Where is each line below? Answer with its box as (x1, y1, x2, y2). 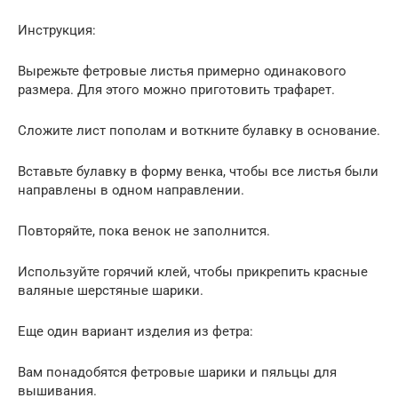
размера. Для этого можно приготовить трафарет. (18, 81, 335, 98)
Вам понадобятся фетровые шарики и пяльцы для (18, 363, 337, 380)
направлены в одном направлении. (18, 181, 244, 198)
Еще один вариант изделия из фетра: (18, 322, 253, 339)
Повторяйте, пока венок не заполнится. (18, 222, 270, 239)
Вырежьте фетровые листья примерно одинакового (18, 62, 346, 79)
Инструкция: (18, 21, 96, 38)
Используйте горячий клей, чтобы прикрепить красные (18, 263, 368, 280)
